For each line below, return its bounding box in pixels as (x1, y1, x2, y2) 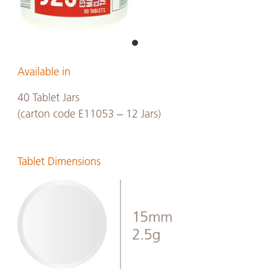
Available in (17, 64, 71, 78)
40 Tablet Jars (17, 90, 80, 104)
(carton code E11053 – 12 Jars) (17, 107, 161, 121)
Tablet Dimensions (17, 154, 101, 168)
